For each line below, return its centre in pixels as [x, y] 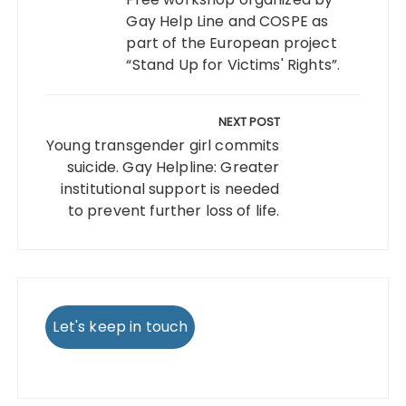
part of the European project [232, 43]
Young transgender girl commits [163, 145]
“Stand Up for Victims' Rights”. [233, 65]
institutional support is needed [170, 189]
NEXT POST [249, 122]
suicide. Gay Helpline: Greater [174, 167]
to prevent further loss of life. [174, 211]
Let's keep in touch [121, 327]
